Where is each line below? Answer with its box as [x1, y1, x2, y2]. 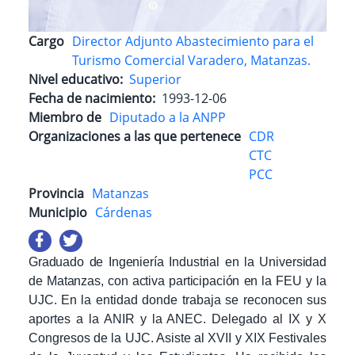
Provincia [29, 184, 84, 202]
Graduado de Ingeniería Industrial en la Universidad [29, 255, 326, 269]
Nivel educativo [29, 70, 120, 88]
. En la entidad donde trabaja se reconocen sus [53, 293, 326, 307]
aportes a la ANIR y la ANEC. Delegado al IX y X [29, 312, 326, 326]
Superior [129, 70, 181, 88]
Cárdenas [95, 203, 152, 221]
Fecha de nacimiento [29, 89, 152, 107]
